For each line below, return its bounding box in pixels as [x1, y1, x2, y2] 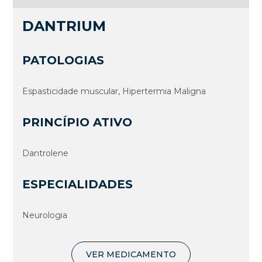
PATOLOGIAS [22, 53, 105, 68]
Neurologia [22, 210, 68, 221]
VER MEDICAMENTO [86, 249, 176, 260]
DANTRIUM [22, 18, 106, 35]
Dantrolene [22, 148, 69, 159]
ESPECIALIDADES [22, 177, 133, 192]
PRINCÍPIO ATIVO [22, 115, 133, 130]
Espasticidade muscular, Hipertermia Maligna [22, 86, 206, 97]
